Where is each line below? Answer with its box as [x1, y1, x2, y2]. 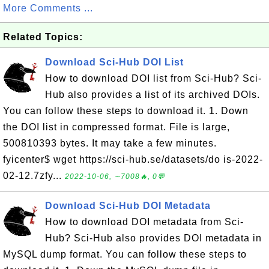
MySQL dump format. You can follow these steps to [3, 249, 247, 259]
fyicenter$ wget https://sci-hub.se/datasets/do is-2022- [3, 154, 263, 165]
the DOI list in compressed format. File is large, [3, 122, 230, 132]
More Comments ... [3, 3, 93, 13]
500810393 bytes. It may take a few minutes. [3, 138, 217, 148]
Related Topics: [3, 32, 83, 42]
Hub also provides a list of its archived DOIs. [45, 89, 260, 100]
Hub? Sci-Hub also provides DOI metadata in [45, 233, 262, 243]
